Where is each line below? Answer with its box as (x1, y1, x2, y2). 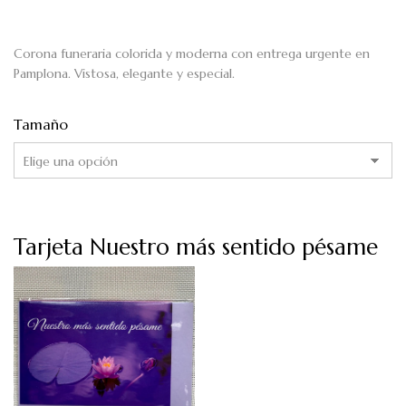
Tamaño (14, 114, 68, 133)
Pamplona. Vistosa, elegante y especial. (14, 64, 235, 82)
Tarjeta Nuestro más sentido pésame (14, 233, 378, 262)
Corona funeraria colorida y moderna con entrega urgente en (14, 44, 370, 62)
